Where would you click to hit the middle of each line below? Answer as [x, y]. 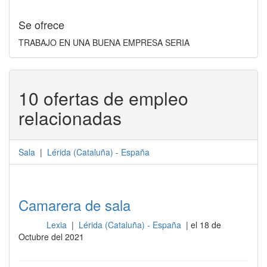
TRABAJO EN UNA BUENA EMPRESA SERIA [104, 42]
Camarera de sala [74, 205]
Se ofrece [41, 24]
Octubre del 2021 [51, 237]
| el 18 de [202, 225]
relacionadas [70, 118]
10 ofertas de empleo [103, 98]
